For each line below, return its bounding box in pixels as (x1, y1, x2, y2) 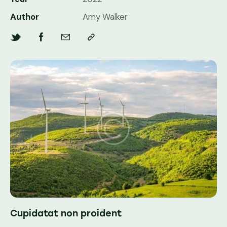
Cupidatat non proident (10, 208, 122, 219)
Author (10, 11, 39, 23)
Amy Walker (82, 11, 128, 23)
